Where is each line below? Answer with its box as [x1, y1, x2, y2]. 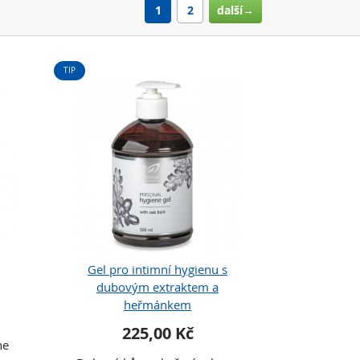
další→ [217, 2, 254, 18]
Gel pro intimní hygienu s [88, 261, 227, 277]
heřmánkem [124, 297, 191, 313]
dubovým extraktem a [96, 279, 219, 295]
